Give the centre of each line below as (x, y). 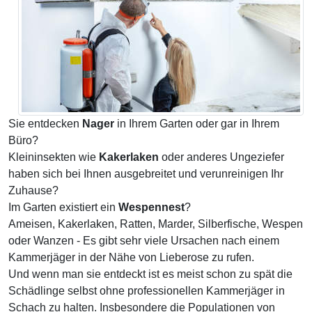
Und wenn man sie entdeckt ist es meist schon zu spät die (150, 274)
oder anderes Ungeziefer (221, 157)
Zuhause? (33, 190)
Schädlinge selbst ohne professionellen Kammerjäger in (147, 291)
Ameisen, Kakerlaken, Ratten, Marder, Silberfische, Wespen (156, 224)
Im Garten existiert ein (63, 207)
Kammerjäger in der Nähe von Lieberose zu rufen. (131, 257)
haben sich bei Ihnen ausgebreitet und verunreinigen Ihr (146, 174)
